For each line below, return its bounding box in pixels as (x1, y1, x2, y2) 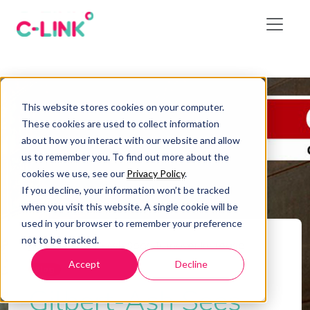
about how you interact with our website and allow (21, 134, 240, 146)
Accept (69, 257, 101, 270)
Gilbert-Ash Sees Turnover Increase (69, 239, 245, 253)
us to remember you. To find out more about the (21, 150, 229, 163)
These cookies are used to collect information (21, 117, 219, 129)
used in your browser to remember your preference (21, 217, 242, 229)
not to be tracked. (21, 233, 99, 246)
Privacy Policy (126, 167, 185, 179)
